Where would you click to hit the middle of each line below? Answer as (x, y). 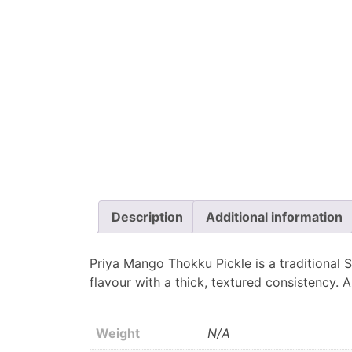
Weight (118, 334)
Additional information (274, 217)
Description (147, 217)
